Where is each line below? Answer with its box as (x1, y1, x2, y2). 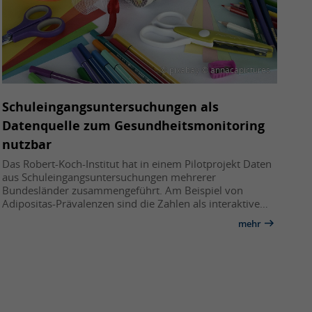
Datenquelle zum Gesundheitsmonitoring (2, 116, 265, 134)
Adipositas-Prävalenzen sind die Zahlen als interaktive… (2, 196, 269, 210)
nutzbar (2, 135, 52, 153)
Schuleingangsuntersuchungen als (2, 97, 219, 115)
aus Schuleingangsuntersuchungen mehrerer (2, 169, 217, 184)
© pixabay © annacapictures (160, 63, 271, 76)
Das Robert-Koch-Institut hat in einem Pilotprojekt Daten (2, 156, 272, 171)
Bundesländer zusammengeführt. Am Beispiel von (2, 182, 244, 197)
